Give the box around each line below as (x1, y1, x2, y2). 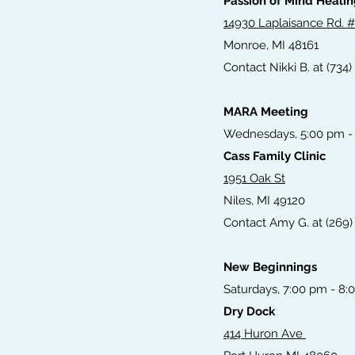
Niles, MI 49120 (223, 193, 305, 208)
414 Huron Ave (223, 326, 306, 342)
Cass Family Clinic (223, 149, 326, 164)
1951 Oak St (223, 171, 285, 186)
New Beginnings (223, 260, 317, 275)
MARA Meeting (223, 105, 308, 120)
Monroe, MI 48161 (223, 38, 319, 53)
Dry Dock (223, 304, 275, 319)
